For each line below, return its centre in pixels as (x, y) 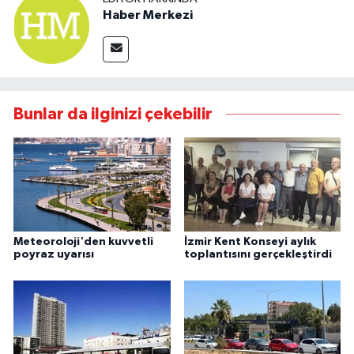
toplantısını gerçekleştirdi (258, 254)
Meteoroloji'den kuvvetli (83, 241)
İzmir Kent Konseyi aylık (250, 241)
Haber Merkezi (148, 15)
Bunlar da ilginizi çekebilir (113, 115)
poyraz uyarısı (54, 254)
